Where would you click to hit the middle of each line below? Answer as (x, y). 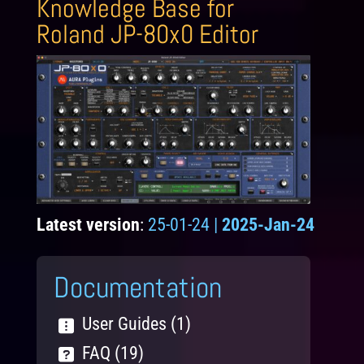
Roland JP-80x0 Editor (147, 35)
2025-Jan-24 (268, 225)
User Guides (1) (136, 324)
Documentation (138, 288)
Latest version (88, 225)
